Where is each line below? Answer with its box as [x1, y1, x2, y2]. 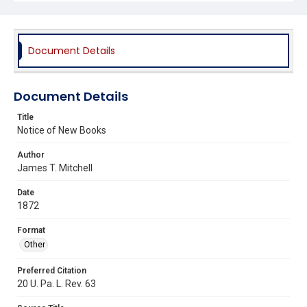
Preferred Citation [17, 265, 86, 275]
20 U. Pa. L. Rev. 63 [17, 278, 96, 289]
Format [17, 225, 45, 235]
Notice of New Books [17, 124, 106, 136]
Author [17, 149, 45, 160]
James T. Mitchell [17, 162, 93, 173]
